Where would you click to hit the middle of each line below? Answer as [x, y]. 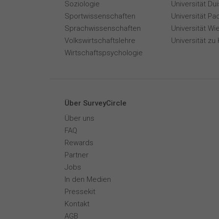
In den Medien [88, 179]
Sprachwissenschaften [103, 28]
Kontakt [77, 204]
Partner [77, 155]
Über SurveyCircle [96, 103]
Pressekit [80, 192]
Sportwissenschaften [100, 16]
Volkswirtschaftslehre [100, 41]
